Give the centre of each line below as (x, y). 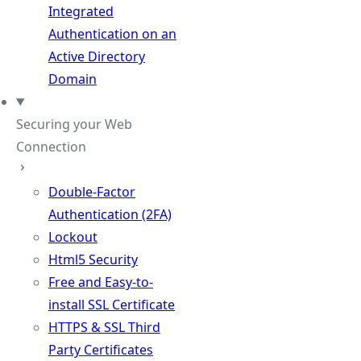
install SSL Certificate (112, 305)
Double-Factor (92, 192)
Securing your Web (74, 124)
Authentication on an (112, 34)
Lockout (73, 237)
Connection (51, 147)
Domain (73, 79)
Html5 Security (93, 259)
